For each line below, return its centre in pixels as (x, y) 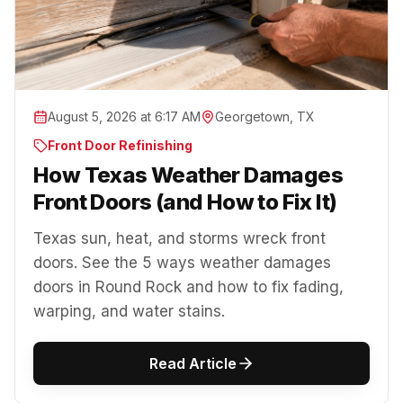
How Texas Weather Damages (188, 175)
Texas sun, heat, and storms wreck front (179, 238)
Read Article (193, 363)
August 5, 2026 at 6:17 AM (124, 116)
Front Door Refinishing (120, 145)
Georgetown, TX (265, 116)
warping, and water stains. (129, 311)
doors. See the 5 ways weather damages (182, 262)
